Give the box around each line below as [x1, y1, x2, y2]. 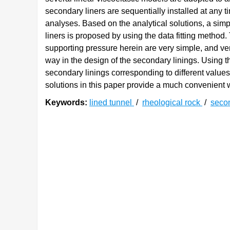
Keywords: [45, 98, 87, 107]
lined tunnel [89, 98, 134, 107]
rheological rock [142, 98, 202, 107]
